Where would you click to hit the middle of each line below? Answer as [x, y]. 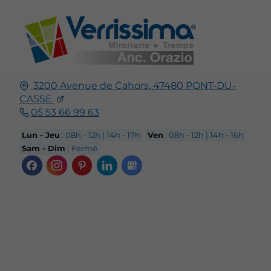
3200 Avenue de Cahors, [92, 85]
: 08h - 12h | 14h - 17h [100, 135]
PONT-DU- [211, 85]
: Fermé [83, 149]
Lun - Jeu [41, 135]
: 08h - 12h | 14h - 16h [204, 135]
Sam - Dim [45, 149]
